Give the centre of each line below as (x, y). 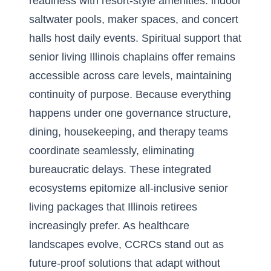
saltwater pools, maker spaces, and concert (134, 19)
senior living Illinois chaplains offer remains (132, 57)
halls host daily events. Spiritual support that (135, 38)
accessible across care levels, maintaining (130, 76)
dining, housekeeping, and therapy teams (129, 132)
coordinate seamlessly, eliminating (112, 151)
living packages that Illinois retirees (113, 207)
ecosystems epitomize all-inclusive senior (129, 188)
